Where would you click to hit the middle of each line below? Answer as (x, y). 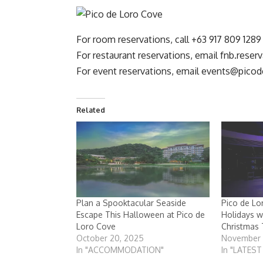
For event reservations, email (139, 71)
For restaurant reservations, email (148, 55)
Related (91, 110)
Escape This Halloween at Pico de (141, 215)
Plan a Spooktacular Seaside (131, 203)
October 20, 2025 (110, 238)
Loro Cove (96, 227)
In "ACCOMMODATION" (120, 250)
